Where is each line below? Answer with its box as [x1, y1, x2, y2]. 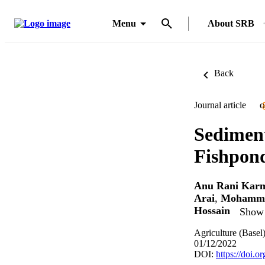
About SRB [208, 18, 254, 28]
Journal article [194, 100, 246, 110]
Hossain [194, 205, 230, 217]
